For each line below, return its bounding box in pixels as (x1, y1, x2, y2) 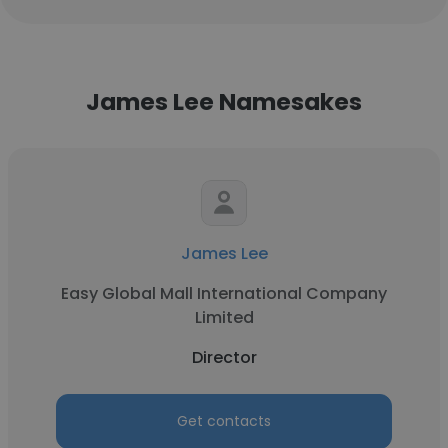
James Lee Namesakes (86, 85, 362, 118)
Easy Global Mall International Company (61, 282, 387, 305)
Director (191, 346, 257, 369)
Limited (194, 306, 254, 329)
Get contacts (177, 411, 271, 431)
